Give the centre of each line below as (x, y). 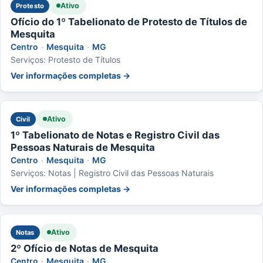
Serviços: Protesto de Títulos (65, 59)
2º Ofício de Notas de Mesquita (85, 248)
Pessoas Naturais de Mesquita (83, 147)
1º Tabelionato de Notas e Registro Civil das (115, 135)
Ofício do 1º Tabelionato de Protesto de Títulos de (129, 21)
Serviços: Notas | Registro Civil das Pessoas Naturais (112, 173)
